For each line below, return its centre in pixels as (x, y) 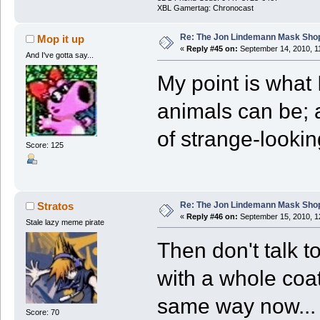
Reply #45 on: (212, 49)
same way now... (236, 306)
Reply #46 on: (212, 216)
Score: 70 (42, 312)
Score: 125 (44, 145)
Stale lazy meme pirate (65, 222)
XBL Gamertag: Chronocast (205, 8)
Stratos (56, 206)
